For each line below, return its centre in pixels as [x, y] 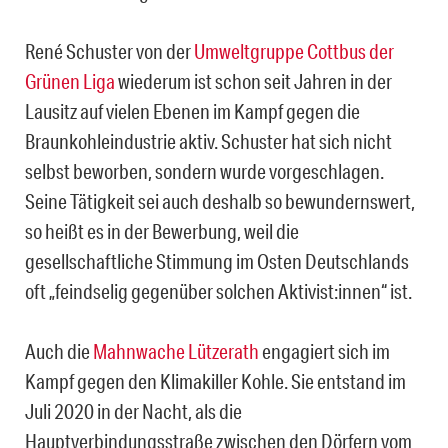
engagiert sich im [324, 351]
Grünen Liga [70, 81]
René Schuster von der [109, 51]
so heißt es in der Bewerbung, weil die [162, 231]
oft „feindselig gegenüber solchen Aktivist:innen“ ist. [218, 291]
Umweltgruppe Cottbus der [294, 51]
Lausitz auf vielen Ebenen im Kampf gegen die [192, 111]
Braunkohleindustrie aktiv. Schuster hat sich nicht [208, 141]
